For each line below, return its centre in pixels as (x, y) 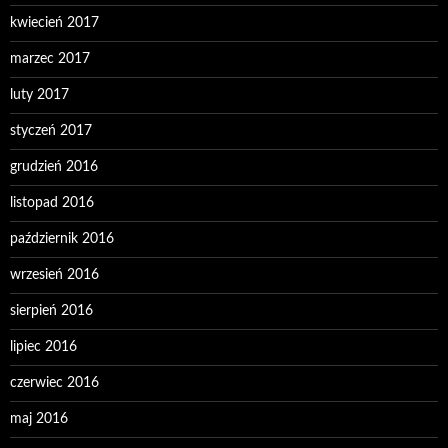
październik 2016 (62, 239)
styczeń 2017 (51, 131)
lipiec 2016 (43, 347)
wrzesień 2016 (54, 275)
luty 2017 (39, 95)
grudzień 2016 (54, 167)
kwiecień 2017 (54, 23)
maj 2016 (39, 419)
